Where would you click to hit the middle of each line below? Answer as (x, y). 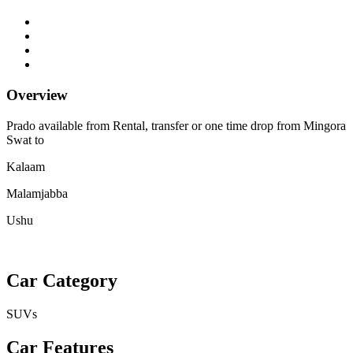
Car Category (62, 280)
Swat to (27, 139)
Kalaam (26, 166)
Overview (37, 95)
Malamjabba (37, 193)
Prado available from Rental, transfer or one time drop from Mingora (176, 125)
